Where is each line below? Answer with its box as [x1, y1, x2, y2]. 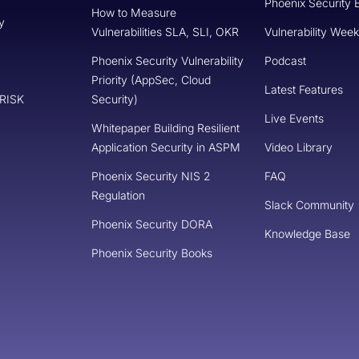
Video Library [264, 139, 333, 154]
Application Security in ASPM [91, 139, 240, 154]
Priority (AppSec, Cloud [91, 72, 211, 87]
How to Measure [91, 5, 176, 19]
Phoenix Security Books [91, 245, 212, 260]
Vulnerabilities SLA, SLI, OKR [91, 24, 239, 38]
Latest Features [264, 82, 343, 96]
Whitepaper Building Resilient [91, 120, 240, 135]
